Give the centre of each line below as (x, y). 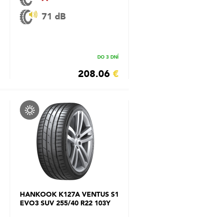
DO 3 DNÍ (108, 57)
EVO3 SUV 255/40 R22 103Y (65, 203)
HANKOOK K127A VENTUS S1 (69, 194)
